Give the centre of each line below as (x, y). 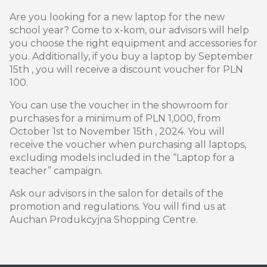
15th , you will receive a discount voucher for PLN (126, 70)
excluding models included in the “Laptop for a (122, 158)
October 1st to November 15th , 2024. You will (117, 132)
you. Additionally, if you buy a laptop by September (131, 57)
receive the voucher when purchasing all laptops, (128, 145)
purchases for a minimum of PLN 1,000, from (115, 119)
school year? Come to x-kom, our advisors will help (129, 30)
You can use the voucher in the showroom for (119, 105)
